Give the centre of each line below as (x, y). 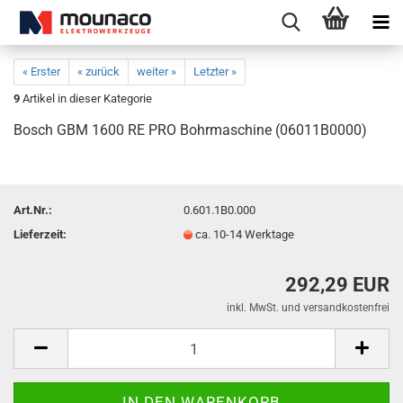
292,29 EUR (337, 285)
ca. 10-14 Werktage (245, 234)
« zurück (99, 72)
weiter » (157, 72)
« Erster (41, 72)
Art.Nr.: (33, 210)
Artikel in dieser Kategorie (86, 99)
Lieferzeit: (40, 234)
